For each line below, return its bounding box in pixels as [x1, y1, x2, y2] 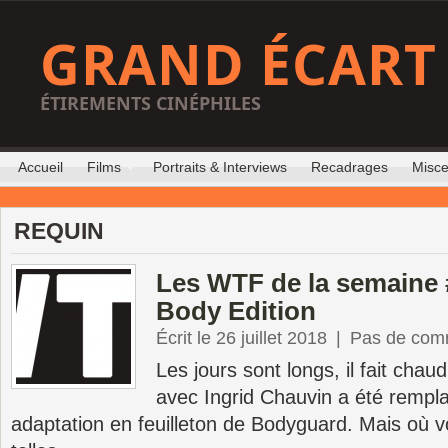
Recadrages [311, 159, 388, 175]
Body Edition [156, 296, 316, 326]
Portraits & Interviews [153, 159, 287, 175]
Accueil [18, 159, 63, 175]
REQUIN [14, 218, 104, 244]
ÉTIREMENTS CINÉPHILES [40, 91, 261, 115]
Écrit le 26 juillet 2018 [156, 328, 327, 348]
